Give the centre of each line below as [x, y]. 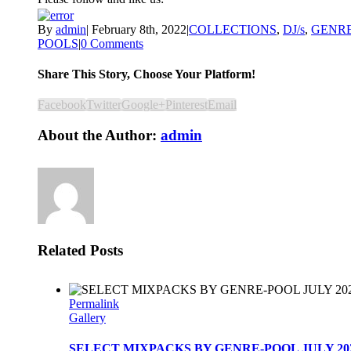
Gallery [87, 317]
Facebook [62, 105]
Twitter [104, 105]
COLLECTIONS [233, 29]
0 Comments [112, 43]
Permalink [94, 303]
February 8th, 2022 [139, 29]
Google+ [143, 105]
